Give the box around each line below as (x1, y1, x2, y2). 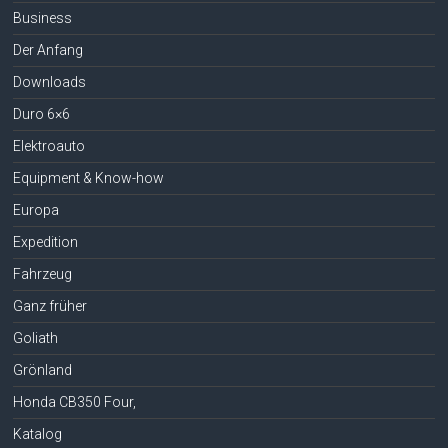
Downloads (13, 74, 87, 90)
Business (13, 10, 73, 26)
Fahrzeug (13, 266, 73, 282)
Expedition (13, 234, 79, 250)
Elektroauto (13, 138, 86, 154)
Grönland (13, 362, 73, 378)
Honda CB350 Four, (13, 394, 137, 410)
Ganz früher (13, 298, 88, 314)
